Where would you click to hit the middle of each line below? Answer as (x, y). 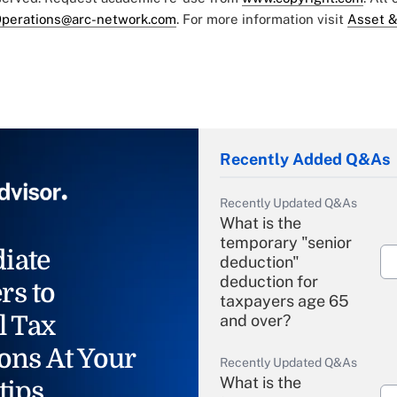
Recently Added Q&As (305, 160)
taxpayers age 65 (284, 301)
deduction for (269, 282)
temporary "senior (286, 243)
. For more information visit (262, 19)
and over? (255, 321)
